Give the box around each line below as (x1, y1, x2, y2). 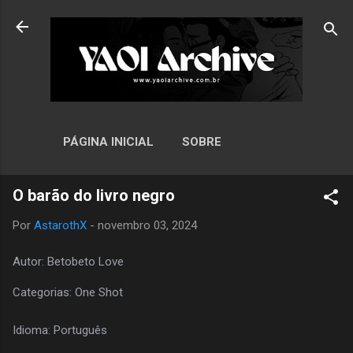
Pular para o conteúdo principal (96, 13, 257, 27)
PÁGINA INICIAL (63, 134, 154, 149)
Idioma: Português (13, 323, 107, 338)
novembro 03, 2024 (98, 217, 197, 232)
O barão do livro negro (13, 185, 175, 205)
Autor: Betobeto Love (13, 255, 124, 269)
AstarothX (34, 217, 87, 232)
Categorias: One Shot (13, 285, 123, 300)
